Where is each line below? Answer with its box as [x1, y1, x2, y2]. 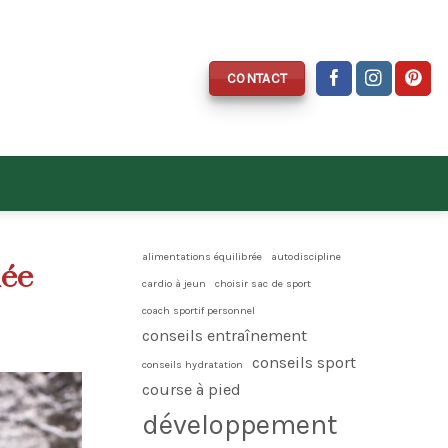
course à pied [142, 380, 241, 399]
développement [142, 409, 338, 441]
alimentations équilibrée [142, 250, 262, 263]
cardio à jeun [142, 277, 206, 290]
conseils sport [252, 353, 356, 372]
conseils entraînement [142, 326, 307, 345]
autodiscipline [271, 250, 341, 263]
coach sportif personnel [142, 304, 255, 317]
